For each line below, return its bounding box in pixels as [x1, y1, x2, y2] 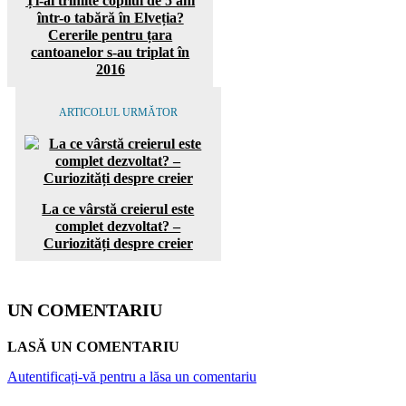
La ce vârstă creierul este [42, 200, 195, 217]
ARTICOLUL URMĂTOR [58, 105, 178, 119]
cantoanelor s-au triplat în [31, 43, 190, 60]
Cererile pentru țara [48, 26, 173, 43]
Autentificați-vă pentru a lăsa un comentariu [7, 368, 256, 384]
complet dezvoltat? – [55, 217, 181, 234]
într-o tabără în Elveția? [36, 9, 184, 25]
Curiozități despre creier [43, 235, 193, 251]
